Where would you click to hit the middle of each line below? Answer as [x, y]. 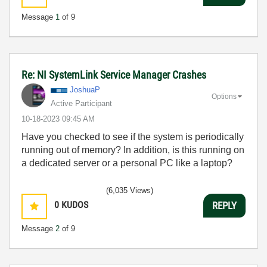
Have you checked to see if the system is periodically [133, 137]
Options [224, 96]
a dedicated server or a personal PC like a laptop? [128, 163]
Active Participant [81, 103]
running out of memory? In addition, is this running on [133, 150]
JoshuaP [85, 90]
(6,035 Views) [130, 190]
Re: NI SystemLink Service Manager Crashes [114, 75]
